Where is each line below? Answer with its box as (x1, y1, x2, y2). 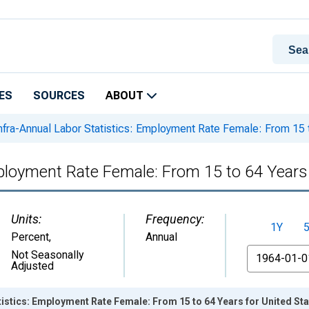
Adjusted (11, 259, 54, 272)
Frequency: (146, 212, 204, 226)
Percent (11, 230, 49, 243)
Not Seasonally (11, 248, 84, 261)
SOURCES (33, 89, 85, 102)
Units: (11, 212, 41, 226)
